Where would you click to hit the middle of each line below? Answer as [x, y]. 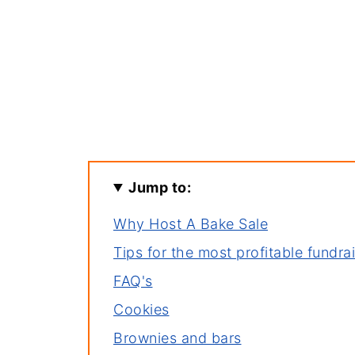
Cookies [141, 309]
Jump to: [160, 187]
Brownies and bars [177, 338]
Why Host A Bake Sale [191, 224]
